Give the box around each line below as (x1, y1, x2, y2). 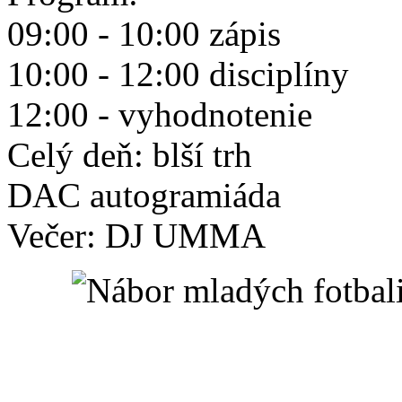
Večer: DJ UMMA (7, 215, 266, 255)
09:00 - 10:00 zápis (7, 13, 281, 53)
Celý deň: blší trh (7, 135, 252, 174)
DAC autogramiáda (7, 175, 281, 214)
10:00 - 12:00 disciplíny (7, 54, 349, 93)
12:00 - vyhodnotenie (7, 94, 312, 134)
